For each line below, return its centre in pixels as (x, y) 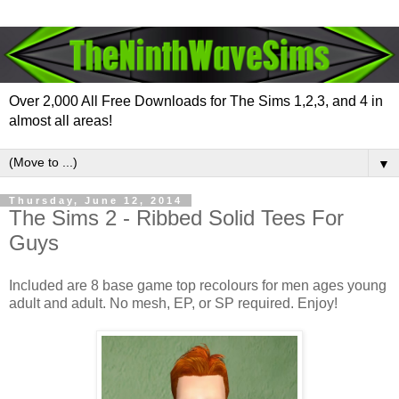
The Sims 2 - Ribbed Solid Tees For (176, 218)
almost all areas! (61, 121)
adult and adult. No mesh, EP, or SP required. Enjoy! (173, 304)
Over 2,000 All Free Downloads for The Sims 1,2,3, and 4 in (196, 102)
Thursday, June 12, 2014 (96, 201)
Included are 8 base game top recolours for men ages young (198, 286)
